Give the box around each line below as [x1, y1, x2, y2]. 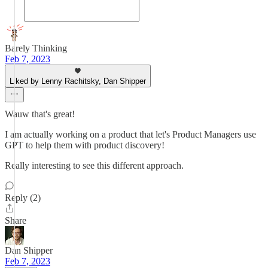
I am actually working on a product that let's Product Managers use [5, 129, 256, 139]
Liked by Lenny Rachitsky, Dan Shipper [10, 77, 146, 86]
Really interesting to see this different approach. [5, 160, 184, 170]
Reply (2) [5, 193, 41, 203]
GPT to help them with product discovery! [5, 140, 165, 150]
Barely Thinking [5, 43, 67, 53]
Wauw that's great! [5, 109, 75, 119]
